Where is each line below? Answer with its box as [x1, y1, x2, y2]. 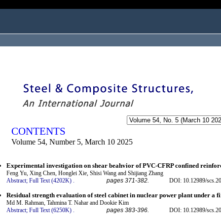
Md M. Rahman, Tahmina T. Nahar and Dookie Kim [6, 199, 129, 206]
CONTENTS [11, 125, 66, 137]
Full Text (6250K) [29, 206, 72, 214]
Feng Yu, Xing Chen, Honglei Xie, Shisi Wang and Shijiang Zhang [6, 170, 163, 177]
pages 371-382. [107, 177, 149, 184]
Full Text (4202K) [29, 177, 72, 184]
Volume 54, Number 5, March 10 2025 [11, 138, 133, 146]
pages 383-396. [107, 206, 149, 214]
